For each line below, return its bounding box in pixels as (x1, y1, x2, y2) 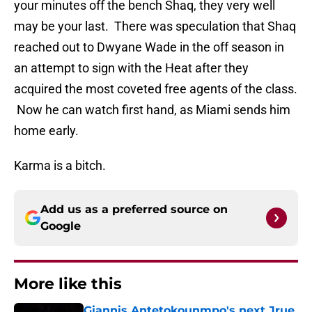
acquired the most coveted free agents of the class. (14, 81, 297, 97)
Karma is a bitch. (14, 158, 106, 173)
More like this (14, 274, 122, 294)
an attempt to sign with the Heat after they (14, 61, 249, 76)
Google (40, 219, 81, 233)
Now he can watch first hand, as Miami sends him (14, 102, 290, 118)
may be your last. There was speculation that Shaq (14, 19, 296, 34)
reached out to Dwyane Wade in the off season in (14, 40, 284, 55)
